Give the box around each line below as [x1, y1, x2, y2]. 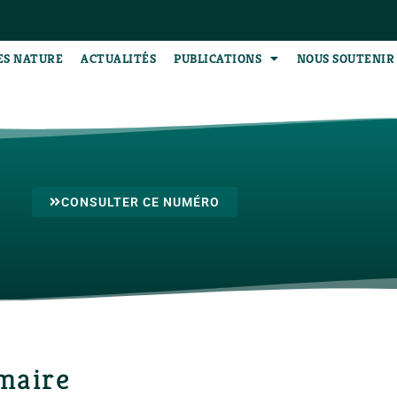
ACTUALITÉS [81, 51, 157, 66]
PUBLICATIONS [174, 51, 262, 66]
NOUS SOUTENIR [296, 51, 395, 66]
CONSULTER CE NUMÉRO [61, 195, 220, 209]
